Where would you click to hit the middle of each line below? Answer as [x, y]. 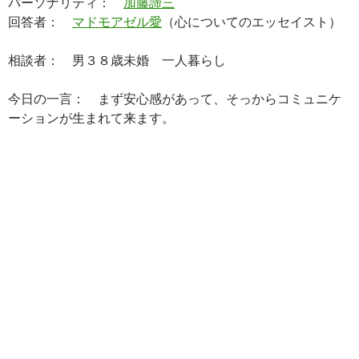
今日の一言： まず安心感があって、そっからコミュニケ [175, 98]
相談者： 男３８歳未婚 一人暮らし [117, 60]
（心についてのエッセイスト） [252, 21]
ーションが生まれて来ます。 [91, 117]
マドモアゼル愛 [117, 21]
